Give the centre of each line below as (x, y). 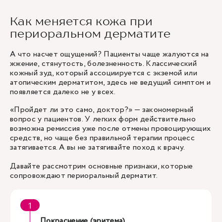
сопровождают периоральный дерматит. (84, 176)
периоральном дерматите (90, 33)
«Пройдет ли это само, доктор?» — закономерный (102, 110)
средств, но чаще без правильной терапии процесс (103, 138)
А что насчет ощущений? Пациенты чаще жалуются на (110, 54)
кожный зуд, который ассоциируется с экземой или (104, 73)
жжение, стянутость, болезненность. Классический (104, 64)
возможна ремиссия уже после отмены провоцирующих (111, 129)
